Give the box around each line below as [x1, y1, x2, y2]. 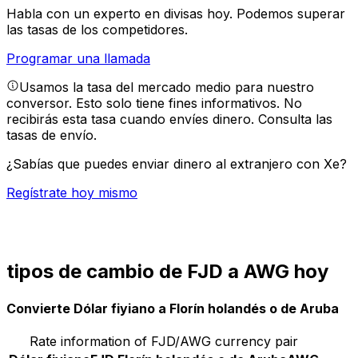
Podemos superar [237, 6, 345, 22]
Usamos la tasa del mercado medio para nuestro [19, 79, 314, 96]
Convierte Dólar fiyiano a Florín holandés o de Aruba [6, 300, 339, 316]
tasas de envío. [6, 127, 97, 144]
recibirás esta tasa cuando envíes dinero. [6, 111, 258, 128]
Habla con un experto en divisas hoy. [6, 6, 237, 22]
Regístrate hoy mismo [6, 185, 137, 201]
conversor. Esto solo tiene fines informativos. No [6, 95, 302, 112]
